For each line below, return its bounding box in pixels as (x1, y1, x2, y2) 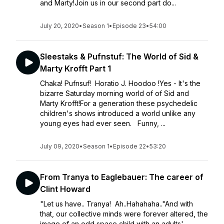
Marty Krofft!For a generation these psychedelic (40, 99, 197, 107)
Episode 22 (113, 142, 146, 150)
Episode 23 (112, 22, 146, 29)
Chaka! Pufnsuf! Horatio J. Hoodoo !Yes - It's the (40, 79, 200, 87)
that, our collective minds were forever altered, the (40, 209, 208, 218)
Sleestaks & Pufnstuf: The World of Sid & (40, 51, 198, 61)
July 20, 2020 (40, 22, 79, 29)
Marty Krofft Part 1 (40, 63, 111, 73)
